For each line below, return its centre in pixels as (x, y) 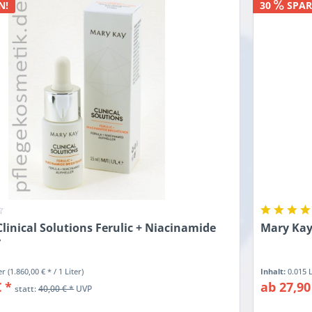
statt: (27, 289)
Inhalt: (274, 272)
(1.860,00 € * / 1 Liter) (46, 272)
